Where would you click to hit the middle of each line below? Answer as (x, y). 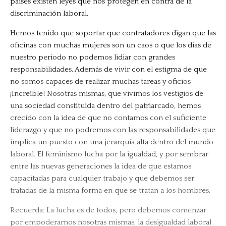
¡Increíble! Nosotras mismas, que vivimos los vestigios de (107, 94)
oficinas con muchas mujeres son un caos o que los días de (111, 45)
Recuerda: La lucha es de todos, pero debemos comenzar (108, 210)
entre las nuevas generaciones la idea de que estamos (101, 166)
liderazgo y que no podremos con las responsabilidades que (113, 130)
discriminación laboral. (49, 14)
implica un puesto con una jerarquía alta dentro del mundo (112, 142)
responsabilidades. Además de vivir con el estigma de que (108, 70)
